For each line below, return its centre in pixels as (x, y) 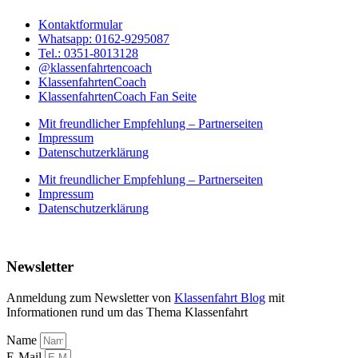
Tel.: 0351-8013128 (88, 54)
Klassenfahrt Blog (220, 297)
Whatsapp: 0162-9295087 (104, 39)
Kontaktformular (80, 25)
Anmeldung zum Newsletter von (90, 297)
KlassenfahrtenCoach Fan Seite (117, 97)
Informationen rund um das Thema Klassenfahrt (127, 312)
